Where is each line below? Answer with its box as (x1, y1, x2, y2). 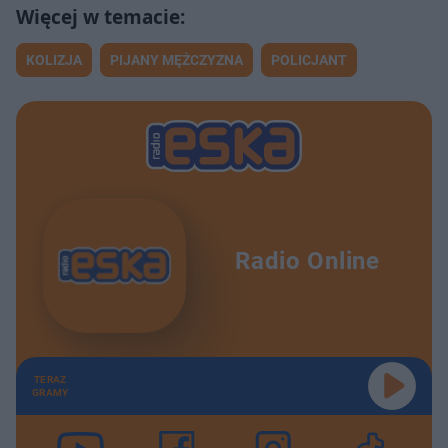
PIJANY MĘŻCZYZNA (110, 51, 243, 68)
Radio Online (235, 247, 380, 276)
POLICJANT (271, 51, 347, 68)
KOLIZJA (26, 51, 82, 68)
